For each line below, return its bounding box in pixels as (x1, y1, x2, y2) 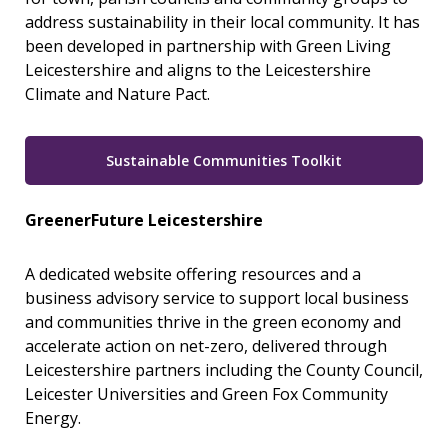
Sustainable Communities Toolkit (106, 151, 342, 170)
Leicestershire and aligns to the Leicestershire (25, 59, 371, 81)
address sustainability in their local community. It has (25, 11, 420, 33)
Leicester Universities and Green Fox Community (25, 383, 388, 405)
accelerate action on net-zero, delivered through (25, 335, 387, 357)
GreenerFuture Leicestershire (25, 209, 263, 231)
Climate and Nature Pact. (25, 83, 210, 105)
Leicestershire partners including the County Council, (25, 359, 423, 381)
